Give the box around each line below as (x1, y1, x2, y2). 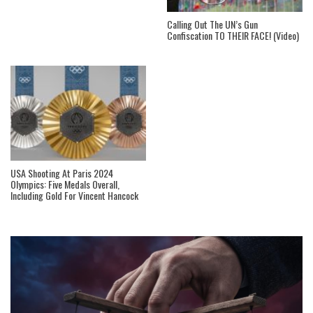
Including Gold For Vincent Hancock (10, 188, 138, 203)
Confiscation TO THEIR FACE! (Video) (167, 27, 299, 43)
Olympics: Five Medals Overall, (10, 177, 119, 192)
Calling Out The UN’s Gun (167, 16, 258, 31)
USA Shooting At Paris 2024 (10, 166, 113, 181)
